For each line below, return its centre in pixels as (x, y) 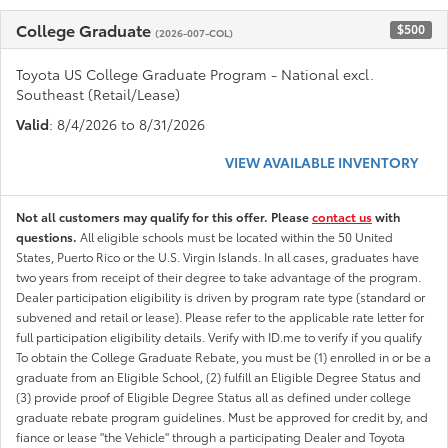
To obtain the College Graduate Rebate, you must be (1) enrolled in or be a (223, 356)
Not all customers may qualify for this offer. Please (164, 216)
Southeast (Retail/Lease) (98, 93)
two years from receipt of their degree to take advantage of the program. (218, 276)
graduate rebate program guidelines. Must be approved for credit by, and (222, 416)
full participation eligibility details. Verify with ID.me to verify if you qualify (219, 336)
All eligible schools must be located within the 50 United (236, 236)
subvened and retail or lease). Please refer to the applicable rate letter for (220, 316)
